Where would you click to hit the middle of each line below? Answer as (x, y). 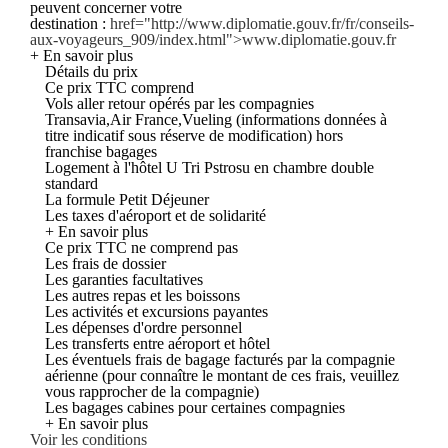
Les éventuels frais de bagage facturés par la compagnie (220, 359)
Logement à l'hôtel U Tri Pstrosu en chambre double (209, 167)
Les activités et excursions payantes (156, 311)
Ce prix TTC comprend (119, 87)
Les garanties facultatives (124, 279)
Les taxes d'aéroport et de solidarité (155, 215)
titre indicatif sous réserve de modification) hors (194, 135)
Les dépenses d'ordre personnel (143, 327)
